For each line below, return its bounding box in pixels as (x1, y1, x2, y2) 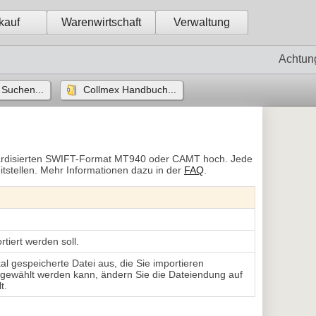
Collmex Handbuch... (83, 84, 177, 95)
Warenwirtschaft (61, 16, 142, 28)
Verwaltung (174, 16, 231, 28)
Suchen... (1, 84, 44, 95)
